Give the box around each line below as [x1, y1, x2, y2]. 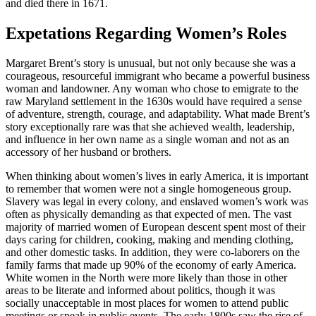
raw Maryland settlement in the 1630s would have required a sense [6, 95, 302, 108]
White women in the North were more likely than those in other [6, 272, 287, 284]
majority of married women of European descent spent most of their [6, 221, 305, 233]
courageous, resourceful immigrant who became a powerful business [6, 70, 310, 83]
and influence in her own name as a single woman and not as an [6, 133, 289, 146]
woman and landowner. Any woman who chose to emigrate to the [6, 83, 298, 95]
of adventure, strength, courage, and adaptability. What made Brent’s [6, 108, 310, 121]
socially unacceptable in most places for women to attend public [6, 297, 288, 310]
